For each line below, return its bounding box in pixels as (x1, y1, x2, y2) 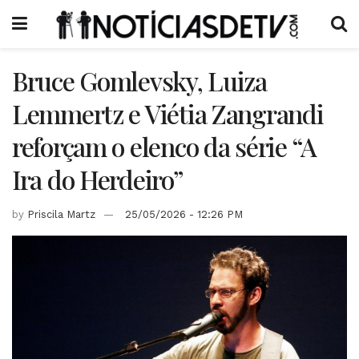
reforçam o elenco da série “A (12, 129, 317, 163)
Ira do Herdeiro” (12, 162, 184, 196)
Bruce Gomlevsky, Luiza (12, 63, 267, 98)
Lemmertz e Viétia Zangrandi (12, 96, 324, 131)
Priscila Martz (27, 208, 95, 220)
